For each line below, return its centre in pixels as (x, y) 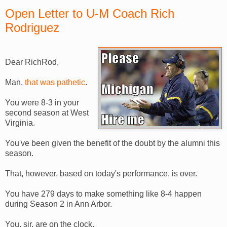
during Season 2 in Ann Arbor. (59, 204)
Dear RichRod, (32, 62)
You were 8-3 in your (42, 102)
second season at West (47, 112)
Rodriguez (32, 27)
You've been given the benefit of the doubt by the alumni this (112, 143)
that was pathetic (55, 82)
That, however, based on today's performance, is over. (101, 173)
